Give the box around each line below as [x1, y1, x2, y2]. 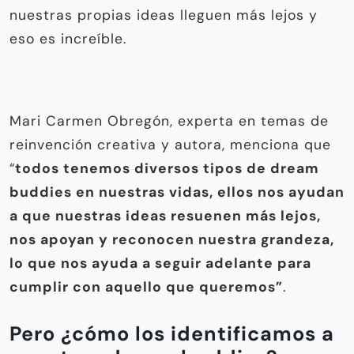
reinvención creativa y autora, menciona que [9, 135, 331, 153]
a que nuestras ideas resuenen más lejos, [9, 206, 321, 224]
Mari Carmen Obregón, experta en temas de [9, 111, 329, 130]
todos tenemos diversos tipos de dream [15, 159, 319, 177]
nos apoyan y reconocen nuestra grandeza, [9, 230, 334, 248]
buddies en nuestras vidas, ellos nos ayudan [9, 183, 345, 201]
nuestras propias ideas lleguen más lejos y [9, 6, 318, 24]
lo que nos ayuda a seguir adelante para [9, 254, 311, 272]
